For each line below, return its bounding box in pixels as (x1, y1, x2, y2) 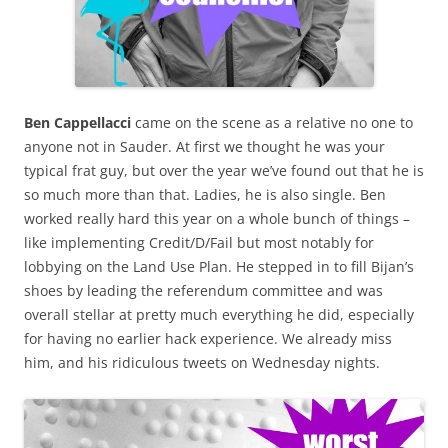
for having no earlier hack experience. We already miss (24, 328, 392, 348)
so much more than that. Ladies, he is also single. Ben (24, 184, 386, 204)
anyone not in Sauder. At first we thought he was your (24, 136, 385, 156)
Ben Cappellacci (24, 112, 135, 132)
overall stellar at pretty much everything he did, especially (24, 304, 414, 324)
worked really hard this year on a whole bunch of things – (24, 208, 410, 228)
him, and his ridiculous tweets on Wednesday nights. (24, 352, 380, 372)
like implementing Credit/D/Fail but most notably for (24, 232, 374, 252)
